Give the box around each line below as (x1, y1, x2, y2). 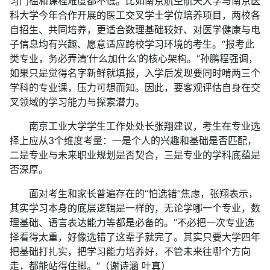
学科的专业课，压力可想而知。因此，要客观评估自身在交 (10, 81, 260, 93)
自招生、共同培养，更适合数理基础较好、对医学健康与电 (10, 24, 260, 36)
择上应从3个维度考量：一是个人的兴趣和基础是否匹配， (10, 134, 257, 146)
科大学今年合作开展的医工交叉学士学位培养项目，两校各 (10, 9, 260, 21)
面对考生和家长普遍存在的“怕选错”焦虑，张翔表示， (10, 187, 258, 199)
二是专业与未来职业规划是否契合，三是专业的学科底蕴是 (10, 149, 260, 161)
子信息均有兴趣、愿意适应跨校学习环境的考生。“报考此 (10, 38, 254, 50)
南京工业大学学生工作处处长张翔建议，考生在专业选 (10, 120, 260, 132)
